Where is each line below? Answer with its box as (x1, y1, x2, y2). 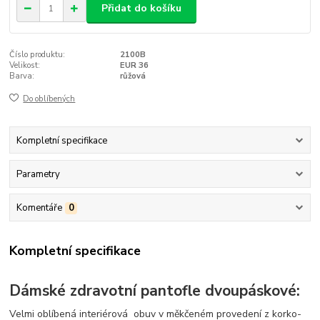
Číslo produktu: (9, 49, 66, 60)
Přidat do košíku (101, 1, 181, 16)
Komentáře (16, 201, 62, 215)
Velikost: (9, 59, 41, 71)
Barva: (9, 70, 35, 81)
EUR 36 (119, 59, 149, 71)
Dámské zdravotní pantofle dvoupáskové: (9, 281, 301, 301)
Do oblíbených (23, 94, 76, 105)
